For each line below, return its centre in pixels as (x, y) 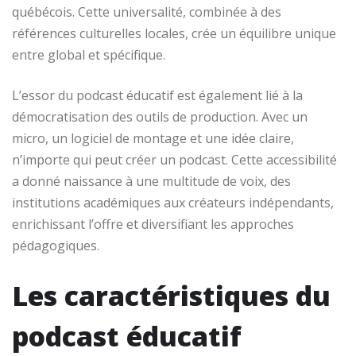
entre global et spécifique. (89, 54)
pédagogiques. (56, 245)
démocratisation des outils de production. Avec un (160, 116)
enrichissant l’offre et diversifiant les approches (153, 224)
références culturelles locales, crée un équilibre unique (174, 33)
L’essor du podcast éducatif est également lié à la (157, 95)
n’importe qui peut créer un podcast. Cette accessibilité (174, 159)
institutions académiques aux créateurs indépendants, (173, 202)
